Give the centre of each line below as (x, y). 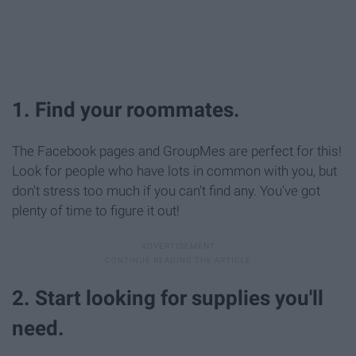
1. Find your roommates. (126, 109)
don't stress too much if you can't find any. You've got (166, 190)
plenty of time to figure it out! (96, 210)
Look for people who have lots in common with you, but (174, 170)
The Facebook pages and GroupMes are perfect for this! (177, 151)
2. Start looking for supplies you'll (168, 298)
